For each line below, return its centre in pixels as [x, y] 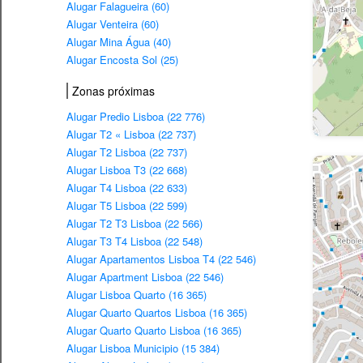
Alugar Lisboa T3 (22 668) [127, 170]
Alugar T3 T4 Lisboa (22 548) [135, 241]
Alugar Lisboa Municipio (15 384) [143, 348]
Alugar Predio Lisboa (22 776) [136, 117]
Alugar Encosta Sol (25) [122, 60]
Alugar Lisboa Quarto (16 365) [137, 295]
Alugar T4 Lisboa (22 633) [127, 188]
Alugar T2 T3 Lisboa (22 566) [135, 224]
